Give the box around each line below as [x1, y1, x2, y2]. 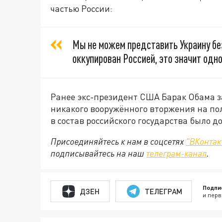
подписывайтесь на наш [51, 148, 146, 159]
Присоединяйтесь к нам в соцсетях [51, 136, 186, 147]
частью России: [51, 3, 112, 14]
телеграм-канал [146, 148, 207, 159]
